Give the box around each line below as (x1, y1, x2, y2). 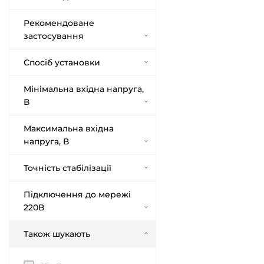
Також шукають (24, 229, 90, 239)
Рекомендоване (24, 18, 94, 28)
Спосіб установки (24, 57, 100, 68)
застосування (24, 31, 84, 41)
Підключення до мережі (24, 189, 131, 200)
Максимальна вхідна (24, 123, 114, 134)
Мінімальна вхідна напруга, (24, 84, 144, 94)
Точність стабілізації (24, 163, 111, 173)
